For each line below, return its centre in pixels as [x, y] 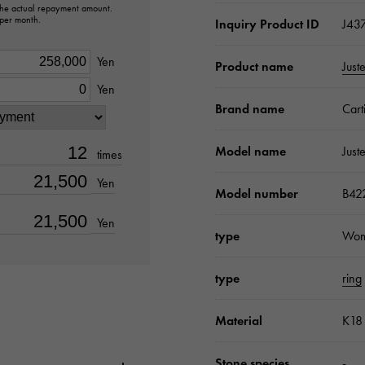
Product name [254, 67]
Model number [257, 194]
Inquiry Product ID [267, 24]
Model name [251, 152]
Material [239, 321]
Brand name [250, 109]
